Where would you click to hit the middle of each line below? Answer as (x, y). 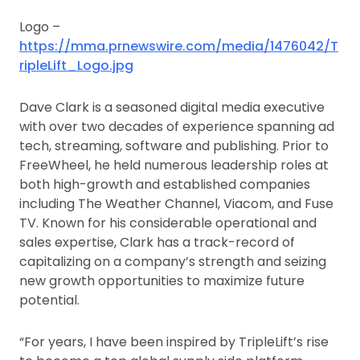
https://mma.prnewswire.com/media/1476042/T (179, 46)
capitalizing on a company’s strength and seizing (173, 262)
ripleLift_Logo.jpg (76, 65)
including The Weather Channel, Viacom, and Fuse (176, 204)
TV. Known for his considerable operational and (168, 223)
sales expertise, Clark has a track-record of (157, 242)
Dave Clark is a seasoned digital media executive (172, 107)
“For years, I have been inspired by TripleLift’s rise (174, 342)
